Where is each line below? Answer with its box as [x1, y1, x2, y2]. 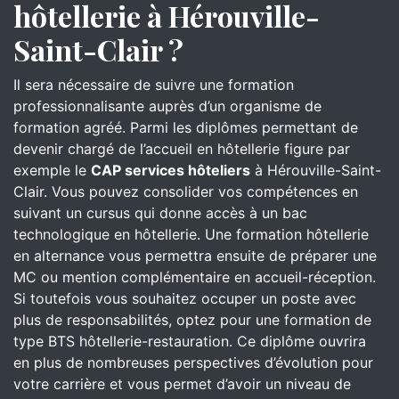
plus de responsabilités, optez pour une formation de [13, 311, 371, 329]
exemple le [13, 161, 91, 179]
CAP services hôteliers [91, 161, 250, 179]
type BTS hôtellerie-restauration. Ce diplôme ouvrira [13, 332, 366, 350]
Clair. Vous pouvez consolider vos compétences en [13, 183, 358, 200]
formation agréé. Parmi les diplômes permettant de [13, 118, 358, 136]
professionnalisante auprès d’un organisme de [13, 97, 322, 115]
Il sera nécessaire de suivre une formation [13, 76, 294, 94]
